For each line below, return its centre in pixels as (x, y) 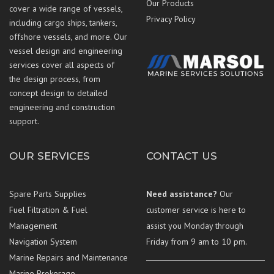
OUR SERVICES (50, 156)
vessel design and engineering (66, 51)
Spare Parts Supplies (48, 194)
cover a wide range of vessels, (66, 9)
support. (24, 121)
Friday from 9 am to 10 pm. (197, 242)
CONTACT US (182, 156)
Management (33, 226)
